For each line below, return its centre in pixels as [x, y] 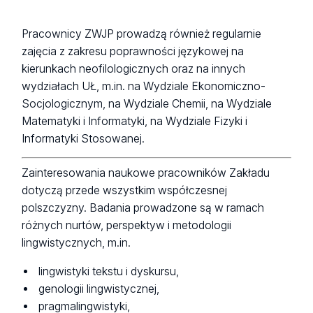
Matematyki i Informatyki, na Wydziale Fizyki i [135, 121]
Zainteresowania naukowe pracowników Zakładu [146, 173]
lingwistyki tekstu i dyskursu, [109, 271]
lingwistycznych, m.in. [77, 243]
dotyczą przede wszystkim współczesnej [125, 191]
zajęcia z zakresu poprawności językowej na [133, 51]
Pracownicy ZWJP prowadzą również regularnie [142, 34]
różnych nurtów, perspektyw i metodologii [127, 226]
